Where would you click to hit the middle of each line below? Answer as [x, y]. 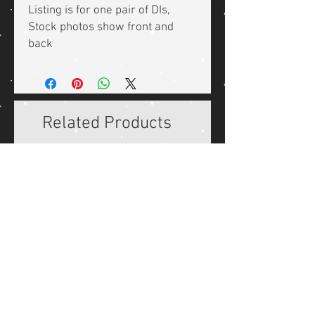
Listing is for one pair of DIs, [99, 11]
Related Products [107, 124]
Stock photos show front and [101, 28]
